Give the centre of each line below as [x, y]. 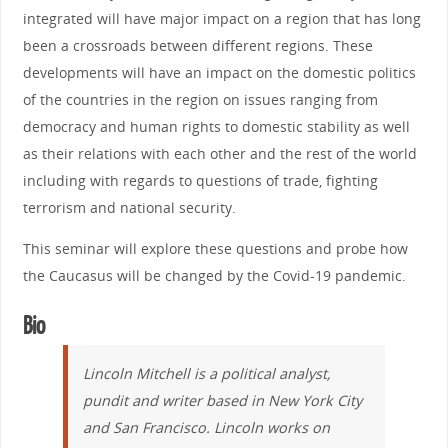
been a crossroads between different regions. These [197, 45]
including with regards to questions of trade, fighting [200, 180]
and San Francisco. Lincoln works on [206, 428]
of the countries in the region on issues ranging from [200, 99]
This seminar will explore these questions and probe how [215, 249]
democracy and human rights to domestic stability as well [216, 126]
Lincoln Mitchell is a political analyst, [206, 374]
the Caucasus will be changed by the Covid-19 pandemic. [214, 276]
